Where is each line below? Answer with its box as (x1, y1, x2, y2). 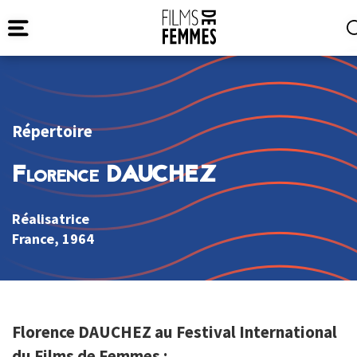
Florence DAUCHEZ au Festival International (12, 321, 337, 343)
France (12, 229, 54, 249)
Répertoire (12, 120, 92, 142)
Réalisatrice (12, 210, 89, 229)
